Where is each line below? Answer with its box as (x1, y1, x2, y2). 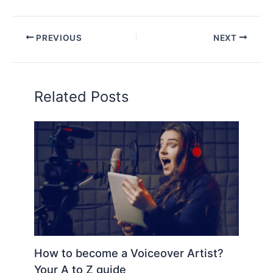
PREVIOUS (34, 32, 82, 43)
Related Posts (34, 87, 129, 105)
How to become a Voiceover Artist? (34, 246, 224, 260)
